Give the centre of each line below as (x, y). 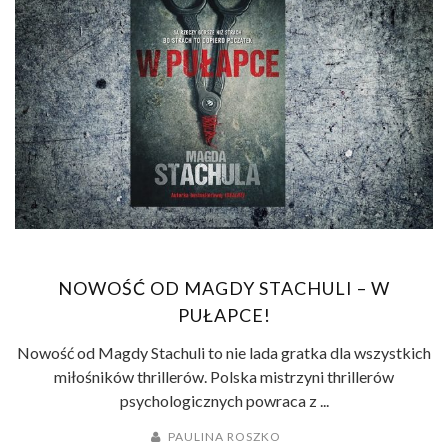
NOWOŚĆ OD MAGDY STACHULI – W (224, 288)
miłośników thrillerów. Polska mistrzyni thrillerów (224, 377)
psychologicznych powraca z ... (224, 401)
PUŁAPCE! (224, 315)
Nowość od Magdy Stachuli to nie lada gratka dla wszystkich (224, 353)
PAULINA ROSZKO (224, 437)
